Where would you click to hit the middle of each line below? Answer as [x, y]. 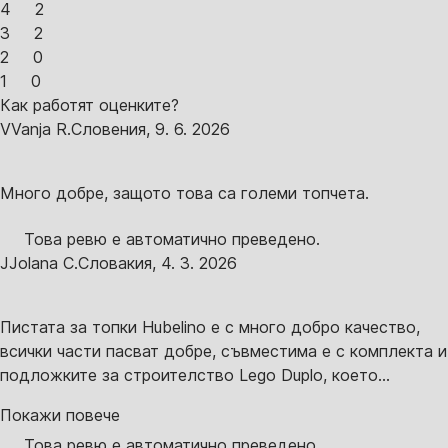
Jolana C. [43, 262]
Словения [108, 128]
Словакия [115, 262]
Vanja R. [41, 128]
